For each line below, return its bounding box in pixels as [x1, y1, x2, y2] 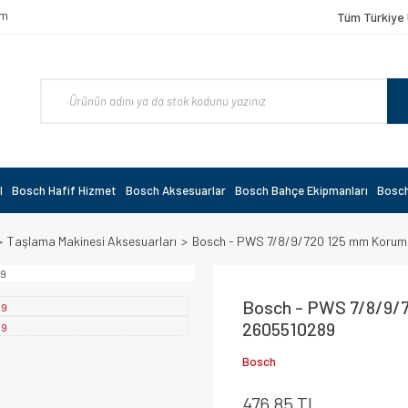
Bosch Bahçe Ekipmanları [235, 183, 368, 198]
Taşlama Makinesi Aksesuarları [7, 233, 177, 249]
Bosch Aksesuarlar [126, 183, 226, 198]
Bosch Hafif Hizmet [12, 183, 117, 198]
